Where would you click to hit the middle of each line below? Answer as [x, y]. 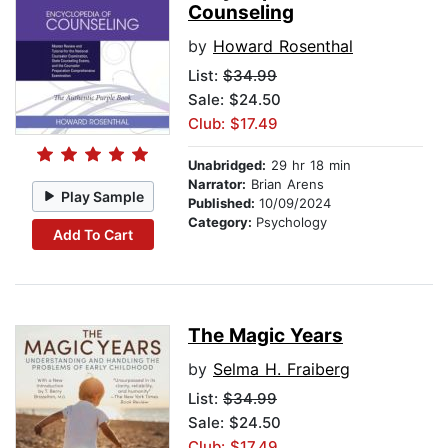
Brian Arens [285, 184]
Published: [223, 203]
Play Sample [103, 196]
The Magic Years [265, 336]
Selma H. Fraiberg [281, 369]
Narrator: [217, 184]
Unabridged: [227, 165]
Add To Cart [92, 234]
